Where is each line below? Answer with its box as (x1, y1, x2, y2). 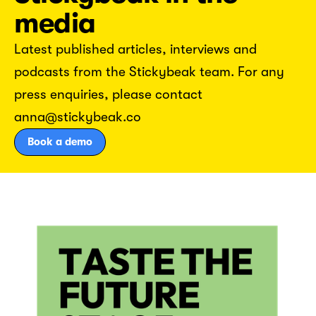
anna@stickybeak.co (14, 109, 141, 125)
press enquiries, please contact (14, 87, 202, 102)
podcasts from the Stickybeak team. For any (14, 64, 284, 80)
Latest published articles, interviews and (14, 42, 257, 57)
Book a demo (28, 135, 92, 148)
